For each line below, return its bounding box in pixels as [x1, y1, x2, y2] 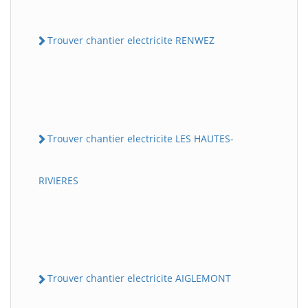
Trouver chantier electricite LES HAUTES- [47, 132, 234, 146]
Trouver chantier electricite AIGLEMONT [47, 272, 231, 285]
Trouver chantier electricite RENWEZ [47, 33, 214, 47]
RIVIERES [38, 174, 78, 188]
